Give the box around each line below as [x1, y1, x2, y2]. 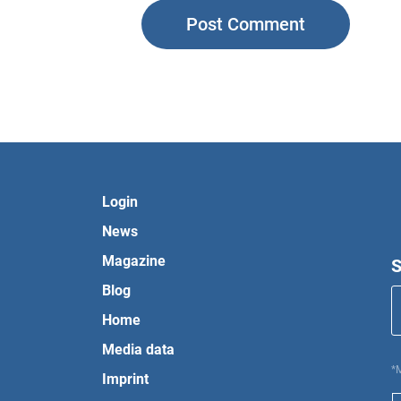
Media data [102, 341, 175, 359]
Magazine [102, 252, 166, 270]
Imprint [102, 371, 149, 388]
